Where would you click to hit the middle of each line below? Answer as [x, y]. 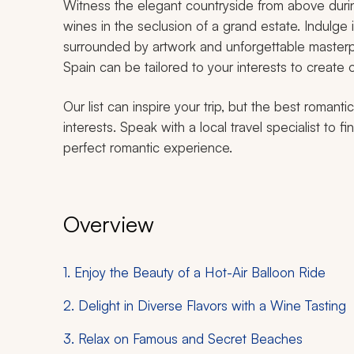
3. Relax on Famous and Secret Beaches [183, 339]
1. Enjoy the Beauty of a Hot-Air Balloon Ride [194, 273]
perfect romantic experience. [148, 148]
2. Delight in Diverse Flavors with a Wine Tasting [205, 306]
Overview [109, 224]
